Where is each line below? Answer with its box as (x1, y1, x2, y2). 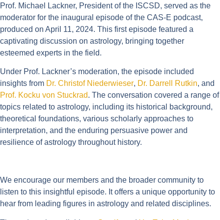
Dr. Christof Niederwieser (46, 79, 134, 88)
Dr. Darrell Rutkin (137, 79, 197, 88)
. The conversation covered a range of (88, 91, 219, 100)
